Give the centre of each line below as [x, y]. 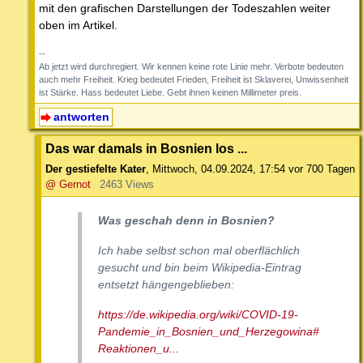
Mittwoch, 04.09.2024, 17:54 [219, 169]
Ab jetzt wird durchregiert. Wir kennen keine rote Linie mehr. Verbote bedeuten [191, 66]
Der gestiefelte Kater [96, 169]
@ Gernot [68, 185]
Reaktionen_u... [139, 349]
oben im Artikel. [78, 25]
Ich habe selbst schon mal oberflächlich [199, 251]
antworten [81, 116]
